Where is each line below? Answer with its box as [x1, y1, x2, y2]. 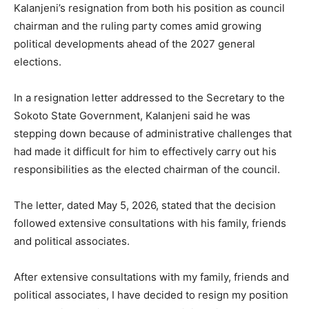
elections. [14, 55, 61, 69]
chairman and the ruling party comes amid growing [14, 19, 261, 33]
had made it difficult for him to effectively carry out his [14, 145, 277, 159]
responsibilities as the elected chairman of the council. [14, 163, 280, 177]
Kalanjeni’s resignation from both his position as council [14, 1, 285, 15]
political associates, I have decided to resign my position [14, 288, 288, 302]
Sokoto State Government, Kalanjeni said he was [14, 109, 250, 123]
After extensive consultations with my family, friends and [14, 270, 289, 284]
